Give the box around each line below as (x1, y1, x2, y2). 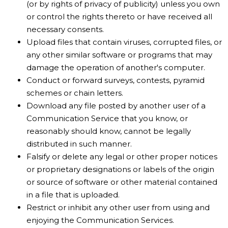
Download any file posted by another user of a (26, 101, 206, 110)
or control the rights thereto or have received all (26, 12, 212, 21)
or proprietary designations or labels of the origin (26, 164, 214, 174)
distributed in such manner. (26, 139, 132, 149)
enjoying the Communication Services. (26, 215, 174, 225)
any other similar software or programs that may (26, 50, 212, 60)
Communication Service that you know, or (26, 113, 188, 123)
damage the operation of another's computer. (26, 63, 205, 72)
